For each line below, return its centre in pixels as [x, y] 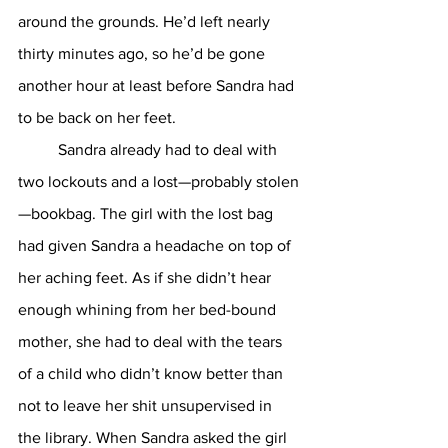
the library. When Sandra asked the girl [154, 437]
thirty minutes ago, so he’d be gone [143, 53]
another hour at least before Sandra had [158, 85]
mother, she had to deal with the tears [152, 341]
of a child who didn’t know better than [152, 373]
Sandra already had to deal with [38, 149]
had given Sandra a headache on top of [156, 245]
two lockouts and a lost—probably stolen [158, 181]
